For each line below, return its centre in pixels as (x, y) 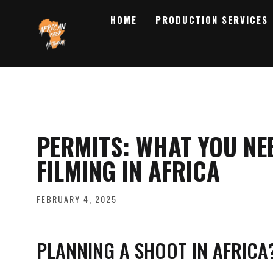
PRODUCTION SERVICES (211, 19)
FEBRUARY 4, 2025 (77, 199)
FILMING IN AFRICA (128, 171)
